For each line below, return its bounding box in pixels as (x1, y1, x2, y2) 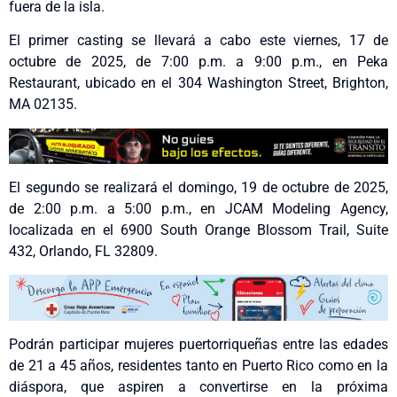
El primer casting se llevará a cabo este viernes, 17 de (9, 32, 388, 50)
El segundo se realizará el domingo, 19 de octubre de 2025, (9, 178, 388, 196)
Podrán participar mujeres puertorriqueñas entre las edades (9, 336, 388, 354)
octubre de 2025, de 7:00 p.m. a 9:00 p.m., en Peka (9, 53, 388, 71)
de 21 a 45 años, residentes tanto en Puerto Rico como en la (9, 357, 388, 375)
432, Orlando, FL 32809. (9, 242, 158, 260)
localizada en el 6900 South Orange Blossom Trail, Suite (9, 221, 388, 238)
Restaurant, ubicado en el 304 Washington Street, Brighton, (9, 74, 388, 92)
